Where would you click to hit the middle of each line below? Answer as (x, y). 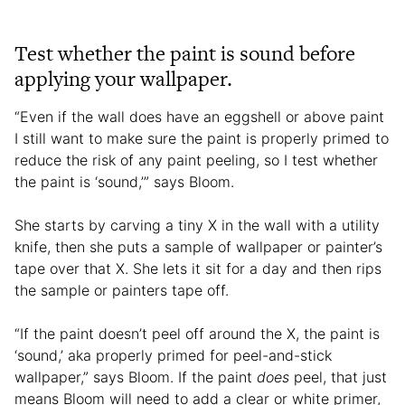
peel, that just (338, 377)
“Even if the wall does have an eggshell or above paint (199, 116)
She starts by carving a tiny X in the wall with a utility (197, 225)
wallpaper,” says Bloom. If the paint (136, 377)
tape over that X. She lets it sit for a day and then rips (198, 268)
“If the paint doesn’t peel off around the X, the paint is (197, 333)
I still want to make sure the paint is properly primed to (202, 138)
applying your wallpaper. (123, 78)
